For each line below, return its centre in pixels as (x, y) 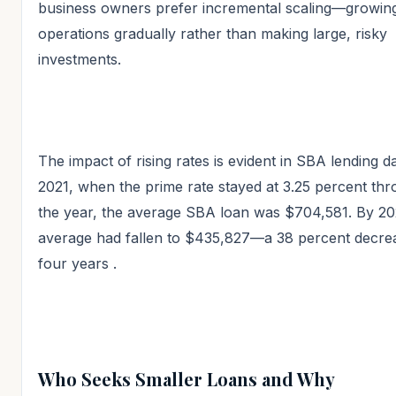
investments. (80, 59)
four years (76, 263)
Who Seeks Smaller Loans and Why (187, 378)
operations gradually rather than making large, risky (213, 33)
